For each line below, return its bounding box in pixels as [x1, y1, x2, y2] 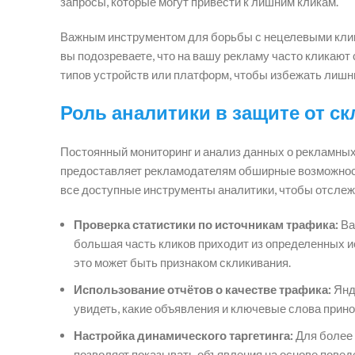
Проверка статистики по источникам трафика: [74, 216, 338, 231]
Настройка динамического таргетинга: [74, 327, 293, 342]
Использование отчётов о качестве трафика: [74, 281, 331, 296]
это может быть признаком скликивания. [74, 254, 291, 269]
